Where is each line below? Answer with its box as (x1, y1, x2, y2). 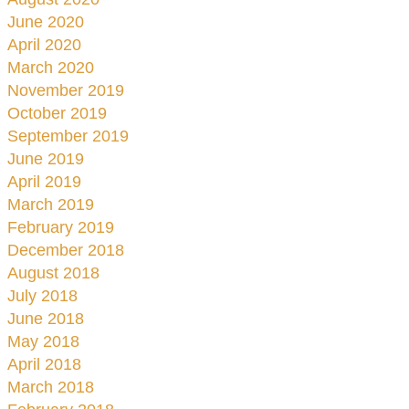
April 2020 (7, 36, 81, 54)
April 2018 (7, 355, 81, 373)
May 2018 (7, 332, 79, 351)
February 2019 (7, 218, 114, 236)
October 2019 (7, 104, 107, 122)
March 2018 (7, 378, 94, 396)
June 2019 (7, 150, 84, 168)
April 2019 (7, 173, 81, 191)
